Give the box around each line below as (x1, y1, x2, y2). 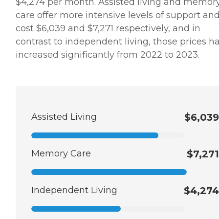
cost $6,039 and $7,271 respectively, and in (16, 23, 200, 34)
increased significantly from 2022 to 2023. (16, 49, 199, 61)
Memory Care (31, 148, 91, 159)
